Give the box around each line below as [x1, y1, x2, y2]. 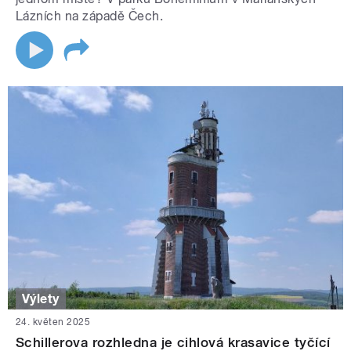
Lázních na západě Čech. [16, 8, 164, 24]
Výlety [22, 291, 60, 306]
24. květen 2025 [16, 317, 91, 328]
